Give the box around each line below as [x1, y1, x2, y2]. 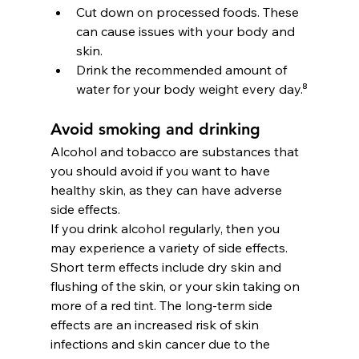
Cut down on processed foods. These [75, 3, 302, 20]
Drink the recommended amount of [75, 61, 290, 78]
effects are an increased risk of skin [50, 316, 262, 333]
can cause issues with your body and [75, 22, 298, 39]
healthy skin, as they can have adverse [50, 181, 285, 198]
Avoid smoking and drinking [50, 119, 260, 139]
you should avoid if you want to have [50, 162, 273, 179]
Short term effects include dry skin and [50, 258, 284, 275]
